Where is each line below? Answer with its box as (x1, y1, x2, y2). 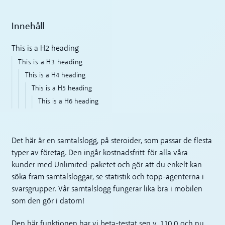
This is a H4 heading (25, 71, 85, 79)
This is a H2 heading (12, 44, 79, 53)
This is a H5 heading (31, 84, 92, 92)
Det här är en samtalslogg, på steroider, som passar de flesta (12, 137, 212, 146)
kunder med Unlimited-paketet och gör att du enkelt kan (12, 161, 202, 170)
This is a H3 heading (18, 58, 83, 66)
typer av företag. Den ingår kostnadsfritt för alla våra (12, 149, 188, 158)
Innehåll (12, 20, 45, 33)
